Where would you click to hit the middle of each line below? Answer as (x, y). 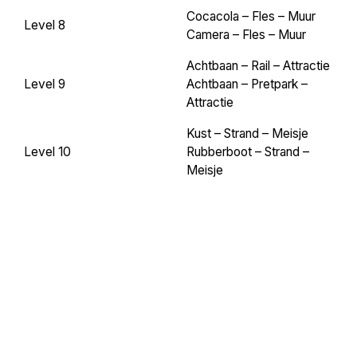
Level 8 (45, 25)
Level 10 (47, 151)
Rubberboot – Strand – (248, 151)
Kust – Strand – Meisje (247, 133)
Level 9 (45, 84)
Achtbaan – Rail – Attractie (258, 65)
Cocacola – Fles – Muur (251, 16)
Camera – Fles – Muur (246, 34)
